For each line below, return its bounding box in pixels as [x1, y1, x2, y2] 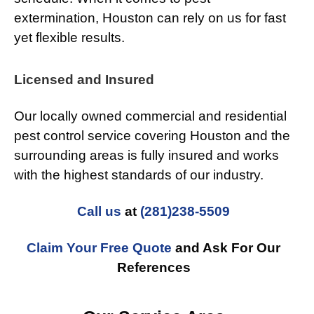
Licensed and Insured [14, 72, 154, 88]
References [116, 260, 191, 275]
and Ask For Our [172, 240, 280, 256]
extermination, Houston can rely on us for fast [14, 11, 286, 26]
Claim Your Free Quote [27, 240, 172, 256]
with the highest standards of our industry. [14, 168, 264, 183]
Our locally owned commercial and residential [14, 109, 287, 124]
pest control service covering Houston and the [14, 128, 290, 144]
